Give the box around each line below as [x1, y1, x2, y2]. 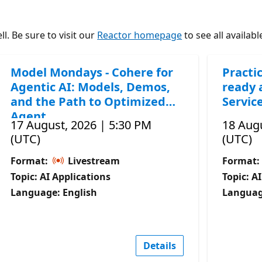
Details [143, 239, 176, 252]
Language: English [11, 185, 98, 199]
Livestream [65, 154, 120, 167]
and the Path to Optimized [11, 93, 166, 109]
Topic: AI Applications [11, 170, 111, 183]
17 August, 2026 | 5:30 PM [11, 116, 152, 133]
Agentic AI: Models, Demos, [11, 78, 171, 95]
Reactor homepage [97, 28, 182, 42]
